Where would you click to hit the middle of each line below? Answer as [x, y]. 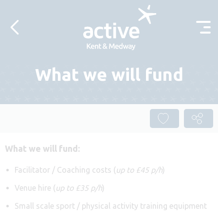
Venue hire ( [35, 188]
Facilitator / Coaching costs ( [65, 170]
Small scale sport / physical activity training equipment [111, 206]
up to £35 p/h [79, 188]
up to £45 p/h [139, 170]
